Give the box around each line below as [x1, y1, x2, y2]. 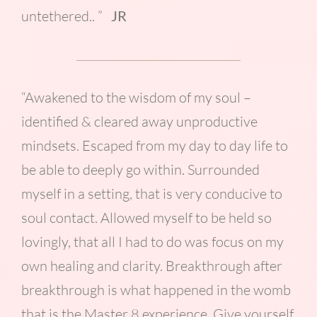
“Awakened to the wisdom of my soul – [21, 88, 251, 107]
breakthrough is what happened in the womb [21, 281, 291, 299]
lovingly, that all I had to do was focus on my [21, 233, 284, 251]
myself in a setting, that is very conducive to [21, 185, 282, 203]
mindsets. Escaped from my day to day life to [21, 137, 288, 155]
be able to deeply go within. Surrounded [21, 161, 260, 179]
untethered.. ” [21, 7, 111, 25]
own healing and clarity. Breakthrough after [21, 257, 282, 275]
